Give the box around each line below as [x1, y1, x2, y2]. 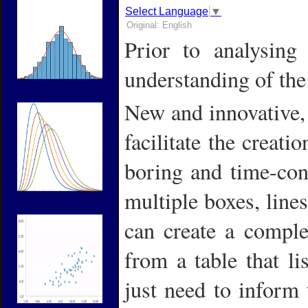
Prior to [124, 34, 201, 64]
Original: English [126, 19, 192, 30]
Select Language [125, 5, 208, 17]
